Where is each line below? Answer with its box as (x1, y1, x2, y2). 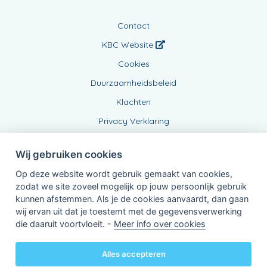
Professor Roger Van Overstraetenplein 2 (58, 234, 209, 243)
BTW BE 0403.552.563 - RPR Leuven (58, 255, 182, 265)
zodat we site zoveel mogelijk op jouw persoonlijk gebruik (15, 181, 247, 191)
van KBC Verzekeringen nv (58, 223, 153, 232)
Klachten (116, 96, 151, 107)
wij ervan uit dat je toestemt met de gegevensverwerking (15, 206, 242, 216)
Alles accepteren (101, 249, 166, 259)
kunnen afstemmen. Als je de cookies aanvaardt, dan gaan (15, 193, 249, 204)
